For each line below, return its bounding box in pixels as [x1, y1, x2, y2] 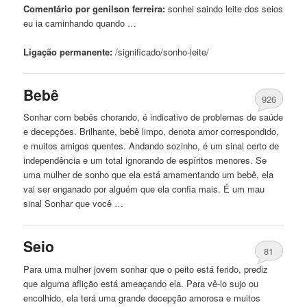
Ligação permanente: [23, 45, 113, 58]
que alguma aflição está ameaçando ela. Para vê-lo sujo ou [23, 276, 259, 290]
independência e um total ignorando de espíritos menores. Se [23, 153, 267, 167]
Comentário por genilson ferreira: [23, 1, 166, 15]
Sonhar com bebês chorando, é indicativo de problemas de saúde [23, 110, 284, 124]
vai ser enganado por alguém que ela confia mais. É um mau [23, 182, 265, 196]
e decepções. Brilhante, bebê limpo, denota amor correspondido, [23, 125, 280, 138]
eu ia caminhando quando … [23, 16, 137, 29]
